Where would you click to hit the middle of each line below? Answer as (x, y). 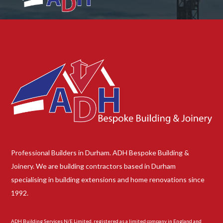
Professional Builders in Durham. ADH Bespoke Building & (100, 153)
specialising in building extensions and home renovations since (108, 180)
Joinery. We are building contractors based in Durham (94, 166)
